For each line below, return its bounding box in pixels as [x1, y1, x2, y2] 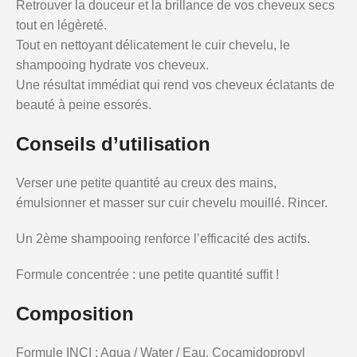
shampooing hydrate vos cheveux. [16, 58, 209, 72]
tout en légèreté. [16, 18, 107, 32]
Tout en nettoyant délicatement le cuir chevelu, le [16, 38, 290, 52]
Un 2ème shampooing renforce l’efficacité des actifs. [16, 232, 310, 245]
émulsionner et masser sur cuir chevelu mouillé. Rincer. [16, 196, 328, 210]
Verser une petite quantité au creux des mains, [16, 176, 277, 190]
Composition [16, 303, 134, 324]
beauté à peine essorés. [16, 98, 151, 112]
